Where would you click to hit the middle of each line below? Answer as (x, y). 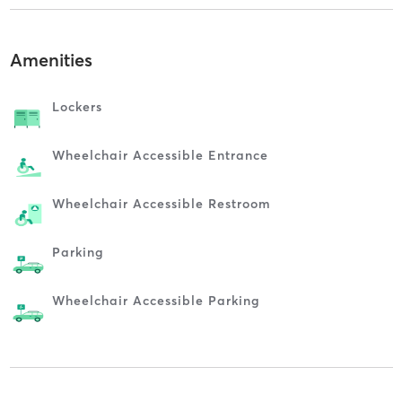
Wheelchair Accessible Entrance (160, 155)
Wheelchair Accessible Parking (156, 300)
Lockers (77, 106)
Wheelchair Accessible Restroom (161, 203)
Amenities (51, 59)
